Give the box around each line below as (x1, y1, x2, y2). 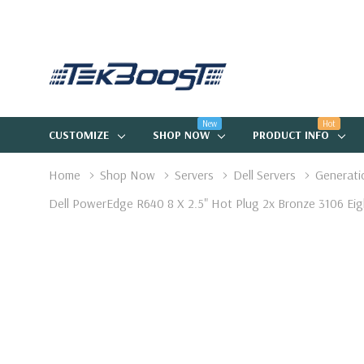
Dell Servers (233, 167, 296, 183)
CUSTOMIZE (49, 128, 109, 142)
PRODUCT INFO (253, 128, 330, 142)
